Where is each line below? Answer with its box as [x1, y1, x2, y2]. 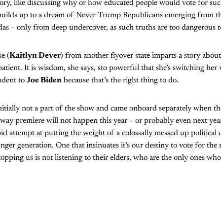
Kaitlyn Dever [9, 51, 61, 60]
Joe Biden [27, 76, 62, 84]
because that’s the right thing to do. [62, 76, 181, 84]
